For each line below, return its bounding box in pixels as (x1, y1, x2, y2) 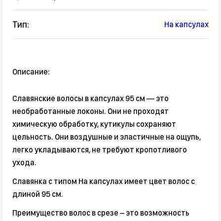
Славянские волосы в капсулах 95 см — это (12, 94, 169, 104)
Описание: (12, 67, 50, 77)
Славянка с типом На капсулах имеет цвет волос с (12, 177, 195, 186)
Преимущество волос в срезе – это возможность (12, 208, 189, 218)
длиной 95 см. (12, 189, 63, 199)
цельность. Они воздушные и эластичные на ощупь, (12, 132, 201, 142)
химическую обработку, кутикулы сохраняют (12, 119, 176, 129)
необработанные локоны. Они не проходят (12, 107, 169, 116)
